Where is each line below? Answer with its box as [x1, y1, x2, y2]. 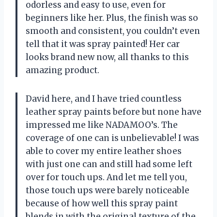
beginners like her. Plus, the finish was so [26, 13, 198, 24]
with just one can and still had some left [26, 159, 192, 170]
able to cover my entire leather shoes [26, 146, 182, 157]
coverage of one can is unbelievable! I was [26, 133, 199, 144]
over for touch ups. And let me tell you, [26, 172, 187, 183]
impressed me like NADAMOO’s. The [26, 120, 178, 131]
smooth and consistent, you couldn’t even [26, 26, 200, 37]
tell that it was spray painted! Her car [26, 39, 180, 50]
